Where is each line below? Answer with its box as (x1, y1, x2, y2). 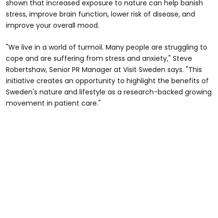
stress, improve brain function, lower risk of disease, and (6, 9, 195, 19)
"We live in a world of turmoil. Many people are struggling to (6, 42, 207, 53)
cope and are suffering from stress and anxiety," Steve (6, 54, 192, 64)
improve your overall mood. (6, 20, 99, 31)
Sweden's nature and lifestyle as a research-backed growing (6, 87, 212, 97)
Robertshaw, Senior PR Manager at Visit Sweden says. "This (6, 65, 202, 75)
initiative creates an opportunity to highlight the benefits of (6, 76, 209, 86)
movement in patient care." (6, 98, 101, 109)
